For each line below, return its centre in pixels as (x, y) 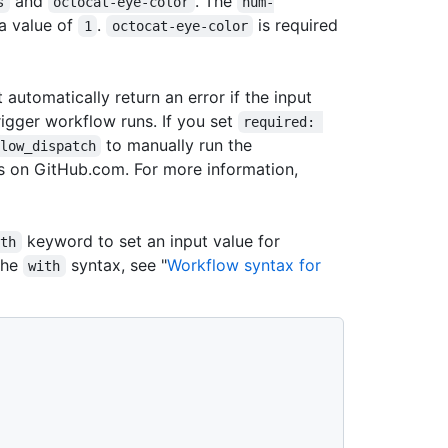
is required (298, 24)
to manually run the (179, 144)
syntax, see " (116, 264)
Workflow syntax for (246, 264)
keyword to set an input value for (150, 240)
